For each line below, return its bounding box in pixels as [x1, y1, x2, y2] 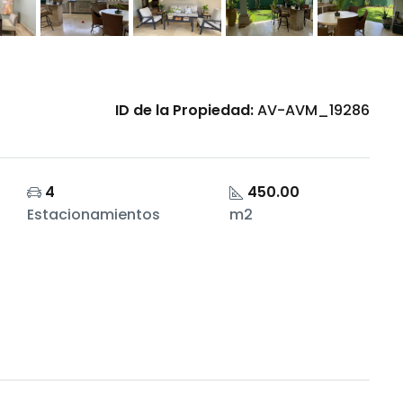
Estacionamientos [26, 204, 160, 226]
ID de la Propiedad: [115, 100, 254, 121]
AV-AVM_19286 [254, 100, 370, 121]
